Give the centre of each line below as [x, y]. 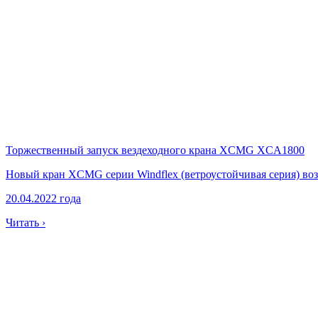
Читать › [26, 222]
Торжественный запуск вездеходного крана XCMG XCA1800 [155, 150]
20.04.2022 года [43, 198]
